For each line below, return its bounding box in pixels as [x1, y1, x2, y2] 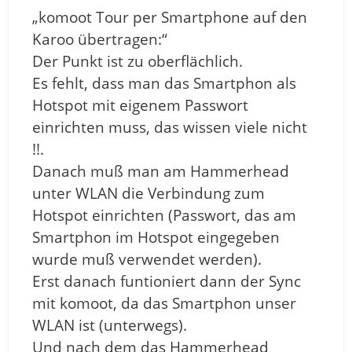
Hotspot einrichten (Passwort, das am [32, 205, 296, 226]
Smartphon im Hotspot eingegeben [32, 227, 280, 248]
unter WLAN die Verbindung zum [32, 183, 265, 204]
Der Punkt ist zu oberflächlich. [32, 51, 243, 72]
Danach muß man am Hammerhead [32, 161, 289, 182]
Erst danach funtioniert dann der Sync [32, 271, 301, 292]
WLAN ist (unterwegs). [32, 315, 187, 336]
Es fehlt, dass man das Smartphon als [32, 73, 296, 94]
